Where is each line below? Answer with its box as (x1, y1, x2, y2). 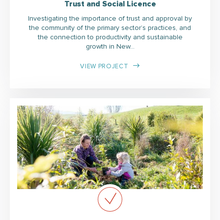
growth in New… (85, 42, 135, 51)
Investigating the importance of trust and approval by (28, 14, 192, 23)
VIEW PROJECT (80, 62, 129, 70)
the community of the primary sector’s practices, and (29, 23, 191, 32)
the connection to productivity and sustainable (37, 32, 183, 41)
